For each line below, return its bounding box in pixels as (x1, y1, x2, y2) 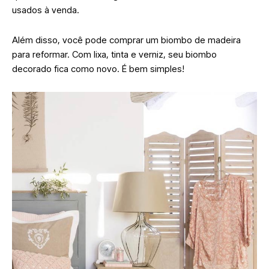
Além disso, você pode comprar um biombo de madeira (12, 34, 241, 46)
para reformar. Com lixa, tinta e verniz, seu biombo (12, 48, 217, 60)
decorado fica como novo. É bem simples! (12, 62, 187, 74)
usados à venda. (12, 4, 82, 16)
